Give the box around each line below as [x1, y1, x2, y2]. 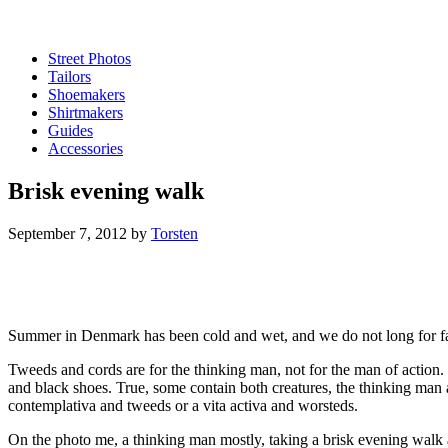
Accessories [48, 140, 123, 157]
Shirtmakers [48, 104, 123, 121]
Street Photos [48, 50, 131, 67]
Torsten [151, 224, 198, 242]
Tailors [48, 68, 91, 85]
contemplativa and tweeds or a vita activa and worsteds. [8, 396, 358, 414]
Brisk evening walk [8, 177, 204, 204]
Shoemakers [48, 86, 125, 103]
